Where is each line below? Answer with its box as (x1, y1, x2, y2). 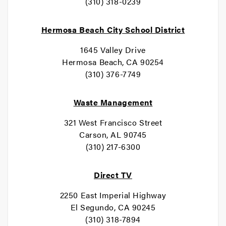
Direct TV (94, 169, 132, 181)
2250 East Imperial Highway (60, 189, 166, 201)
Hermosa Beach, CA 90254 (62, 56, 164, 68)
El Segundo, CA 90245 (70, 201, 156, 213)
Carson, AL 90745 (79, 129, 147, 140)
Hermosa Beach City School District (41, 24, 185, 35)
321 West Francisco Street (64, 117, 162, 128)
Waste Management (73, 96, 153, 108)
